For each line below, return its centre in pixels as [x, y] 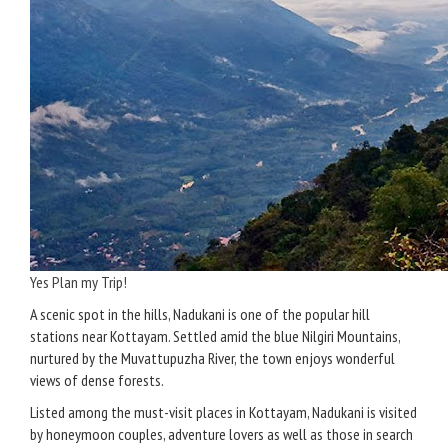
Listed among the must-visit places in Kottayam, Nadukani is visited [223, 412]
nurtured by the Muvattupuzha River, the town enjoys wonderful [212, 358]
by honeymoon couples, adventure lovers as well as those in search [221, 434]
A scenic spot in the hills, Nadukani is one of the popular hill [200, 314]
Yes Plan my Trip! [78, 282]
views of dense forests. [97, 380]
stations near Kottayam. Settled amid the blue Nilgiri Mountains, [215, 336]
